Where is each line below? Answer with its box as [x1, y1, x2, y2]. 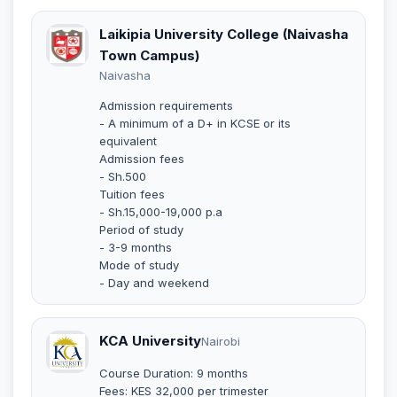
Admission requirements [99, 97, 233, 113]
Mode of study [99, 257, 179, 272]
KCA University [99, 331, 201, 349]
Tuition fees [99, 186, 165, 201]
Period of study [99, 222, 183, 237]
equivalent [99, 133, 157, 148]
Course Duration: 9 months [99, 365, 248, 380]
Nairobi [201, 333, 240, 348]
